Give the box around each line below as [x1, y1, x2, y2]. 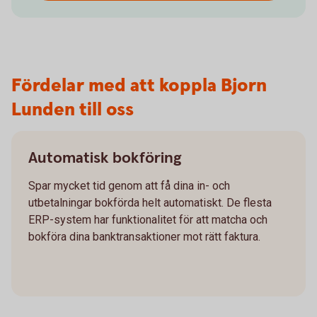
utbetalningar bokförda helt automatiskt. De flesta [28, 196, 272, 209]
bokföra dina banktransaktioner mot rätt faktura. [28, 230, 260, 243]
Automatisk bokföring [28, 148, 182, 168]
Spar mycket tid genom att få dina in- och [28, 179, 230, 192]
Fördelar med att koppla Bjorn [11, 74, 267, 98]
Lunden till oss [11, 98, 134, 122]
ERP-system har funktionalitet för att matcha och [28, 213, 267, 226]
